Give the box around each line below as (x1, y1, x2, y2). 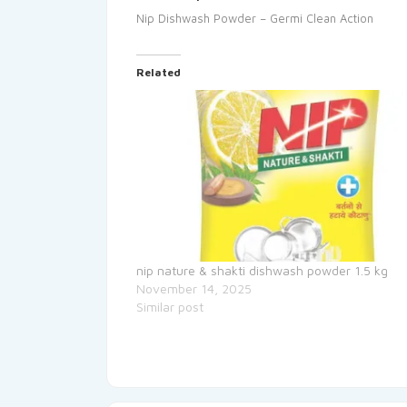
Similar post (136, 299, 203, 315)
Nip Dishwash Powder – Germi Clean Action (136, 11, 373, 25)
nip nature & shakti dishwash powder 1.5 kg (136, 263, 388, 279)
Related (136, 65, 181, 79)
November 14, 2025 (136, 281, 252, 297)
